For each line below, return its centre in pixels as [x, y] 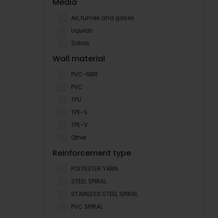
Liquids [82, 30]
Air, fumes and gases [103, 18]
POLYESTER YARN [94, 169]
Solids [80, 43]
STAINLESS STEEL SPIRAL [104, 194]
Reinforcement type [92, 153]
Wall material [79, 59]
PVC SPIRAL [87, 207]
